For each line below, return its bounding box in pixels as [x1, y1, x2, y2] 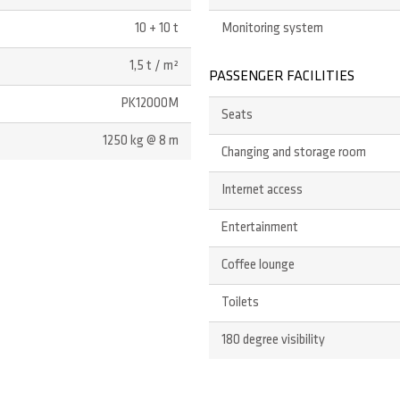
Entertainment [221, 221, 298, 236]
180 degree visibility [221, 334, 325, 348]
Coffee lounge [221, 259, 295, 273]
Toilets [221, 296, 259, 311]
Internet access [221, 184, 303, 198]
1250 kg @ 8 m [103, 135, 179, 149]
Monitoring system [221, 22, 323, 37]
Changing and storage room [221, 146, 366, 161]
